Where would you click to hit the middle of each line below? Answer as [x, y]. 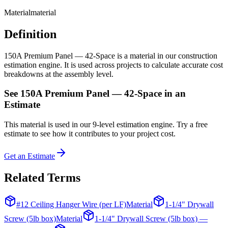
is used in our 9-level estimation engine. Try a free [127, 125]
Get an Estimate [30, 156]
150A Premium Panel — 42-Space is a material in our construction [111, 55]
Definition [30, 34]
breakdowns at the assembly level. [59, 74]
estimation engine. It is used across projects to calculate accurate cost [113, 65]
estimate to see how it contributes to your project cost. [90, 134]
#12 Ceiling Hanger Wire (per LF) [71, 204]
